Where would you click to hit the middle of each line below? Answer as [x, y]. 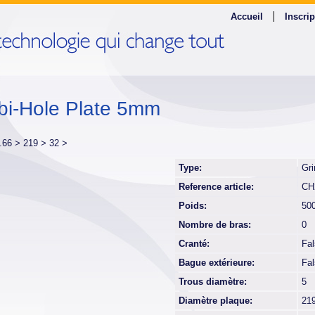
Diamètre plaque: [216, 301]
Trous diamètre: [213, 282]
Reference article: [216, 187]
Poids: [193, 206]
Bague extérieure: [217, 263]
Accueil [247, 17]
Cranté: [194, 244]
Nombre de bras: [215, 225]
